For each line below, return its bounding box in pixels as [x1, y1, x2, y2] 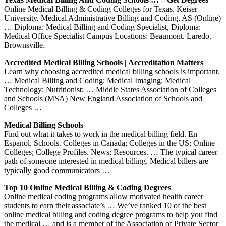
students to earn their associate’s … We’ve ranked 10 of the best [4, 201, 206, 210]
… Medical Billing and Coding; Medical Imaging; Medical [4, 76, 191, 85]
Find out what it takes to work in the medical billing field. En [4, 129, 197, 138]
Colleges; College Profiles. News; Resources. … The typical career [4, 147, 217, 156]
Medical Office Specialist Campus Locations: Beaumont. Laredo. [4, 31, 211, 40]
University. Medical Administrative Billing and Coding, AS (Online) [4, 13, 221, 22]
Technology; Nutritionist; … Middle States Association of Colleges [4, 85, 216, 94]
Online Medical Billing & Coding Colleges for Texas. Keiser [4, 4, 197, 13]
